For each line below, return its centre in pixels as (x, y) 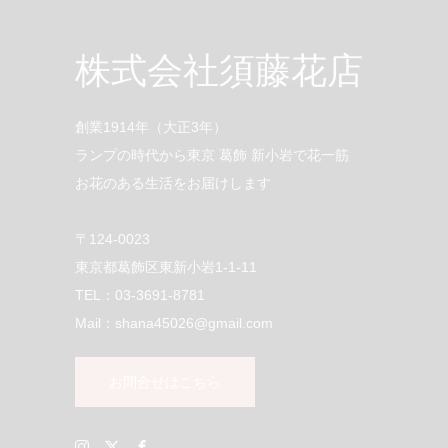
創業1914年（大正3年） (150, 126)
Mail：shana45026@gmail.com (173, 322)
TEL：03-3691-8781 (139, 294)
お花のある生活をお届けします (172, 182)
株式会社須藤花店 (218, 70)
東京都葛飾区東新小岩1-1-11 (165, 266)
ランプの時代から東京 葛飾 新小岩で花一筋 (211, 154)
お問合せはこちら (164, 381)
